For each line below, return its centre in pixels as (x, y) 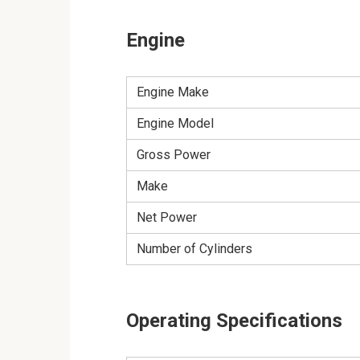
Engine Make (173, 92)
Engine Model (175, 123)
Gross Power (174, 154)
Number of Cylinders (194, 248)
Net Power (167, 217)
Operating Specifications (234, 320)
